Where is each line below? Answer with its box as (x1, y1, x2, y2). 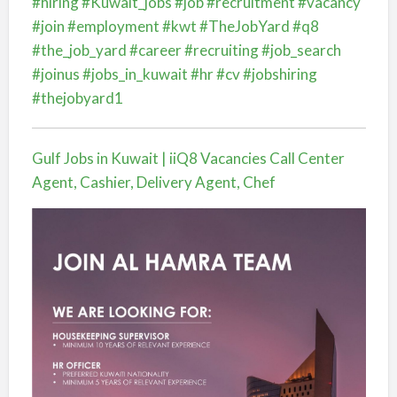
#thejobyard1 (31, 89, 123, 107)
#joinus (31, 65, 80, 83)
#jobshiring (242, 65, 317, 83)
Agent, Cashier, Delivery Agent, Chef (31, 173, 276, 191)
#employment (66, 17, 160, 35)
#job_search (261, 41, 341, 59)
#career (128, 41, 182, 59)
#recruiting (183, 41, 259, 59)
